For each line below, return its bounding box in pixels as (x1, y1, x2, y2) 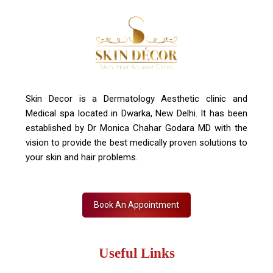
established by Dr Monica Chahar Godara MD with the (26, 122, 247, 133)
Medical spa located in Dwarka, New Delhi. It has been (26, 108, 247, 119)
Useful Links (98, 246, 175, 261)
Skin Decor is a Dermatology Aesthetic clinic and (26, 93, 247, 104)
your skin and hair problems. (26, 152, 138, 163)
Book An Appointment (94, 200, 179, 210)
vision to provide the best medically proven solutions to (26, 137, 247, 148)
